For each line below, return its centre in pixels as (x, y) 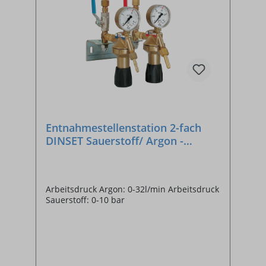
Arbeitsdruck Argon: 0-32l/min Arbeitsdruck (132, 189)
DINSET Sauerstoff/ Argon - (115, 140)
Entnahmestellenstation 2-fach (123, 127)
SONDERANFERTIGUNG (105, 153)
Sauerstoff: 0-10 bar (85, 199)
